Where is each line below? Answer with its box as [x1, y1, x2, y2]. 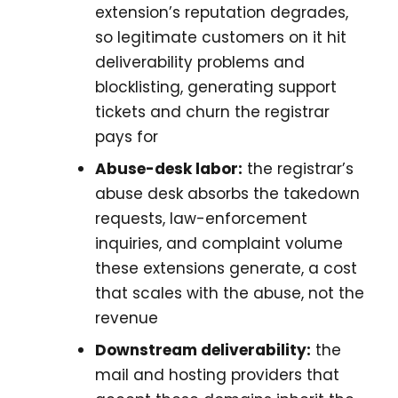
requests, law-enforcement [95, 208, 307, 230]
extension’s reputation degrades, [95, 2, 348, 24]
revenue [95, 307, 158, 330]
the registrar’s [243, 158, 354, 180]
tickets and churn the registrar [95, 101, 330, 123]
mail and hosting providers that [95, 364, 339, 386]
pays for [95, 126, 158, 148]
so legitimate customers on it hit [95, 27, 346, 49]
